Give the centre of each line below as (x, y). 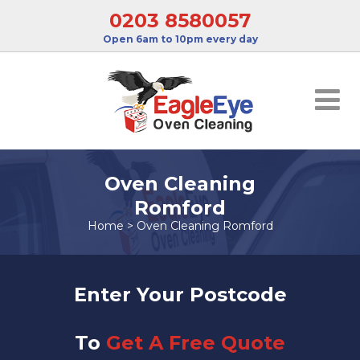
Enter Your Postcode (180, 294)
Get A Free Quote (196, 342)
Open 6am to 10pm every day (180, 39)
